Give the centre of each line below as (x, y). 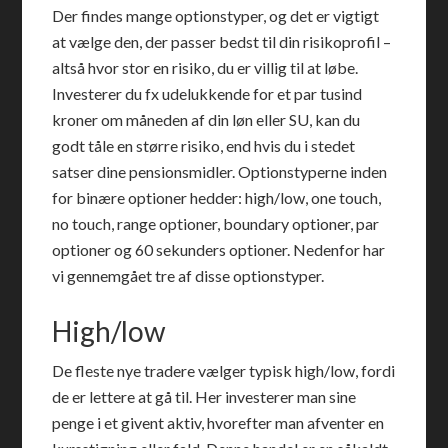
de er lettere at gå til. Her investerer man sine (204, 396)
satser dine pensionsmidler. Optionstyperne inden (220, 171)
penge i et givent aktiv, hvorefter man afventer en (218, 422)
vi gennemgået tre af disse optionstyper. (188, 275)
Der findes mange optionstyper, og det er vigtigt (216, 15)
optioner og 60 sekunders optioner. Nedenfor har (219, 249)
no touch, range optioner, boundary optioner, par (216, 223)
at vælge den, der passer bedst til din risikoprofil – (222, 41)
